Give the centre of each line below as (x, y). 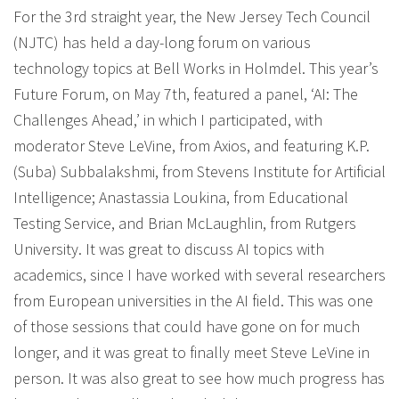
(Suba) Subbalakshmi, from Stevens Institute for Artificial (199, 171)
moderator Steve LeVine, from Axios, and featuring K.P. (191, 146)
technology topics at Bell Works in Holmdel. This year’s (196, 68)
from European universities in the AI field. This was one (193, 301)
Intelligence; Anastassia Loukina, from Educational (181, 197)
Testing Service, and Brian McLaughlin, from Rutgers (185, 223)
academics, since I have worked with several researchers (199, 275)
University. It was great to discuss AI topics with (169, 249)
